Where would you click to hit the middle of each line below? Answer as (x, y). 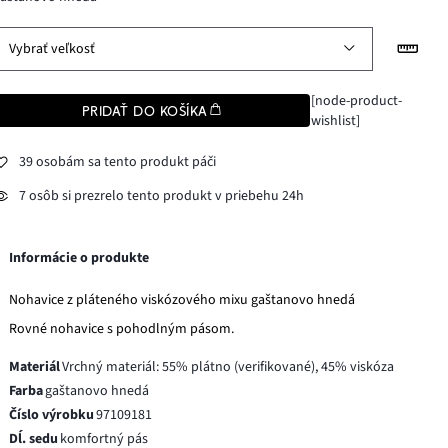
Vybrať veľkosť (52, 48)
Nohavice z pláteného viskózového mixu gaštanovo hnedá (182, 299)
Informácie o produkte (79, 257)
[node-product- (356, 100)
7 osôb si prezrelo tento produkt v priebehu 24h (162, 196)
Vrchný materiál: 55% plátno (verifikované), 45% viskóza (228, 366)
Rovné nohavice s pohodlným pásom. (122, 328)
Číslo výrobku (52, 414)
